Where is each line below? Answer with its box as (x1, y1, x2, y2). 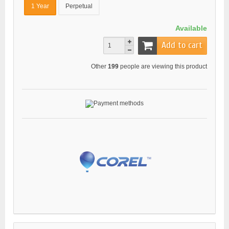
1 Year (31, 3, 49, 10)
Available (175, 24, 207, 33)
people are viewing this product (119, 62, 207, 70)
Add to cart (162, 40, 202, 51)
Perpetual (65, 3, 93, 10)
